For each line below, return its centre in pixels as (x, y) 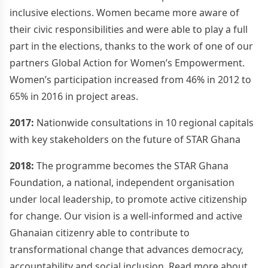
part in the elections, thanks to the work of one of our (131, 46)
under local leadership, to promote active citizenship (128, 199)
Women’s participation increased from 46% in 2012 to (130, 79)
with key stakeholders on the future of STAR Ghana (125, 139)
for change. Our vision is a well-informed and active (126, 216)
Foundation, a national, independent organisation (122, 182)
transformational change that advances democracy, (127, 249)
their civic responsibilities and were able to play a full (129, 29)
